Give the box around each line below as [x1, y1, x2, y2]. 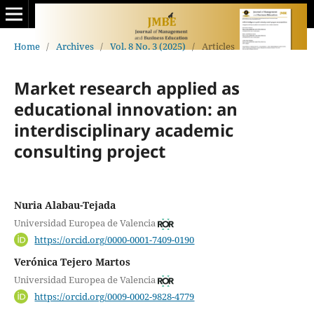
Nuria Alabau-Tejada [13, 198, 116, 212]
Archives [55, 39, 94, 53]
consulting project [13, 139, 165, 163]
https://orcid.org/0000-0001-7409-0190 [34, 233, 195, 246]
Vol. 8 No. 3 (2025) [109, 39, 186, 53]
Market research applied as [13, 76, 240, 100]
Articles [201, 39, 235, 53]
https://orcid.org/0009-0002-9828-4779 [34, 290, 195, 303]
